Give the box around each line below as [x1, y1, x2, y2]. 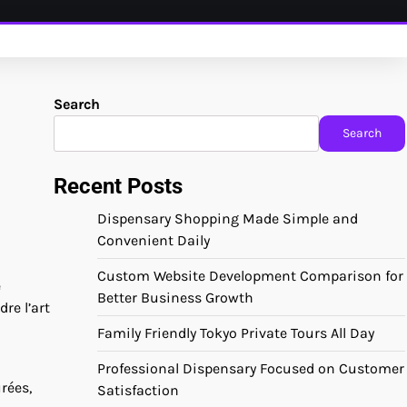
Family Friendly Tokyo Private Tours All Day [97, 324, 374, 342]
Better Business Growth [97, 289, 253, 306]
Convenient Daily [97, 232, 210, 249]
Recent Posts [54, 174, 183, 199]
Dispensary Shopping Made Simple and [97, 210, 358, 227]
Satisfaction [97, 382, 179, 399]
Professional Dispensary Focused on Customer [97, 360, 404, 377]
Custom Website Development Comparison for [97, 267, 403, 284]
